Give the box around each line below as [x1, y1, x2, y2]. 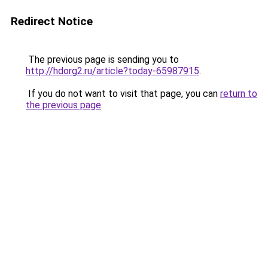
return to [220, 88, 257, 99]
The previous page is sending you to [26, 54, 179, 65]
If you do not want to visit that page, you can [26, 88, 220, 99]
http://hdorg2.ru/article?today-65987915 [26, 65, 199, 77]
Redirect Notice [11, 14, 93, 28]
